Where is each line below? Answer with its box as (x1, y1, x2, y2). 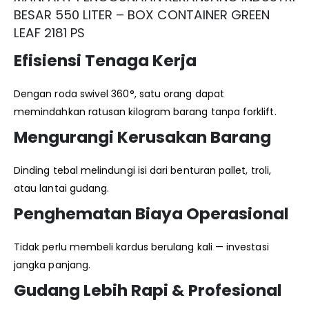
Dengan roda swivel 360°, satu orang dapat (14, 87, 224, 101)
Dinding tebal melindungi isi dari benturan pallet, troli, (14, 163, 271, 178)
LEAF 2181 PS (14, 24, 85, 42)
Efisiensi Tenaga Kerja (14, 50, 197, 72)
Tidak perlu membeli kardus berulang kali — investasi (14, 240, 269, 255)
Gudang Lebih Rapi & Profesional (14, 279, 281, 302)
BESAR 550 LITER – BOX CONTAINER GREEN (14, 6, 270, 24)
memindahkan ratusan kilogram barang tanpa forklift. (14, 105, 277, 119)
